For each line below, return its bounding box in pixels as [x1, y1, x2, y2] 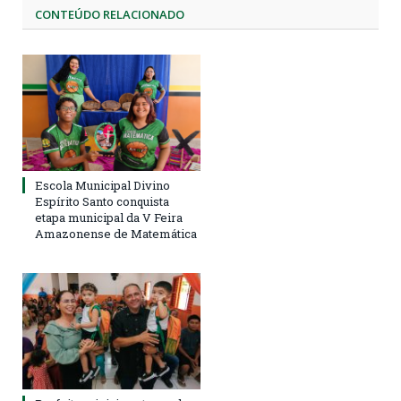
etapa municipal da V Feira [35, 209, 183, 226]
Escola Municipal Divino [35, 177, 170, 194]
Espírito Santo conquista [35, 193, 169, 210]
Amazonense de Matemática [35, 226, 197, 243]
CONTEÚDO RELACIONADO [35, 5, 184, 22]
